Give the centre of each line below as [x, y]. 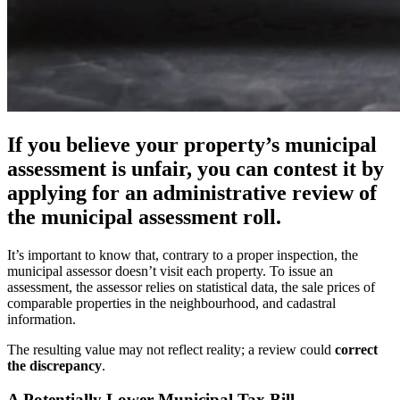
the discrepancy [54, 365]
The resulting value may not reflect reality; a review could [169, 349]
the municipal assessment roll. [144, 217]
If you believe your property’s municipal [192, 144]
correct [354, 349]
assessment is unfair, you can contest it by [196, 168]
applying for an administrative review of [192, 192]
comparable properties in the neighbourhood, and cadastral [171, 303]
